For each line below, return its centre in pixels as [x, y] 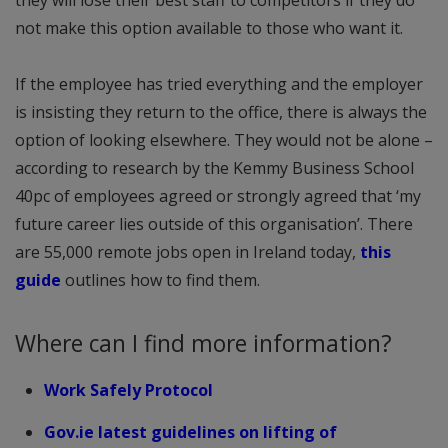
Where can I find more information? [203, 343]
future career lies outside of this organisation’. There [214, 223]
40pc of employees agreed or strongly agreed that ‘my [218, 195]
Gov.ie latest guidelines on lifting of [190, 431]
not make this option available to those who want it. [209, 27]
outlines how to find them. [160, 279]
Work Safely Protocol [128, 389]
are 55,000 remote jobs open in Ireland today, [187, 251]
